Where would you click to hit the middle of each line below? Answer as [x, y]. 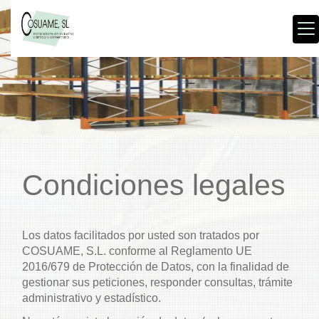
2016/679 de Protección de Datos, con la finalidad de [156, 267]
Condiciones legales [154, 185]
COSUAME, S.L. [64, 251]
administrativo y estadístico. [91, 298]
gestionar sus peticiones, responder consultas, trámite [157, 282]
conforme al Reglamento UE [179, 251]
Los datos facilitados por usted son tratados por [141, 235]
